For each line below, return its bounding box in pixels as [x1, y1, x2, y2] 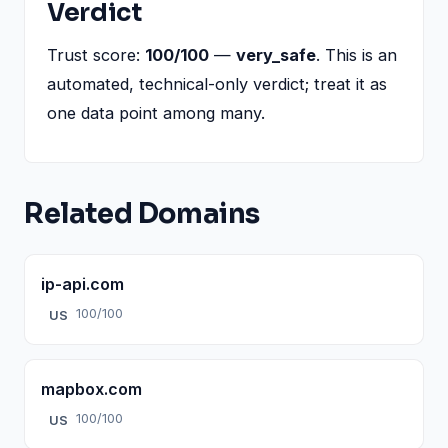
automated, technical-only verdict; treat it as [47, 73, 387, 94]
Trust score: [47, 44, 145, 65]
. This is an [316, 44, 397, 65]
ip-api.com [41, 273, 124, 294]
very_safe [236, 44, 316, 65]
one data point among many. [47, 102, 265, 123]
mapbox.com [41, 378, 142, 399]
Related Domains [24, 196, 260, 231]
